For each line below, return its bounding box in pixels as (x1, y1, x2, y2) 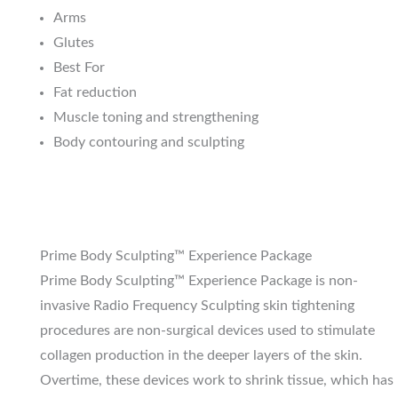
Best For (53, 60, 105, 76)
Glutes (53, 36, 94, 51)
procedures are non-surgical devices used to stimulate (39, 323, 375, 338)
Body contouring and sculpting (53, 135, 244, 150)
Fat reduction (53, 85, 137, 100)
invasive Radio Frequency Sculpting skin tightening (39, 298, 354, 314)
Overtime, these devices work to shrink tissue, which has (39, 373, 394, 388)
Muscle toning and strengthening (53, 110, 259, 125)
